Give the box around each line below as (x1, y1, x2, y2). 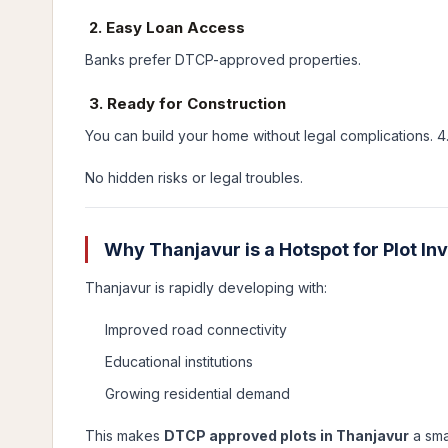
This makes (85, 427, 164, 444)
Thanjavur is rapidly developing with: (85, 279, 327, 296)
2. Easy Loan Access (85, 18, 245, 37)
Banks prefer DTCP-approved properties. (85, 51, 361, 68)
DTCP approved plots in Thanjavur (164, 427, 409, 444)
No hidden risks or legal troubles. (85, 169, 303, 186)
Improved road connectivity (105, 321, 287, 338)
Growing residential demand (105, 385, 290, 402)
